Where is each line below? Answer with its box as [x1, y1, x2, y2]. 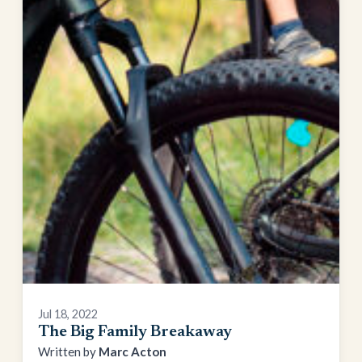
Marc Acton [99, 343, 167, 359]
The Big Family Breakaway [38, 323, 233, 340]
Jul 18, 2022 [38, 306, 99, 321]
